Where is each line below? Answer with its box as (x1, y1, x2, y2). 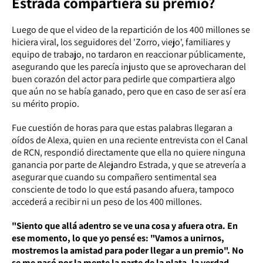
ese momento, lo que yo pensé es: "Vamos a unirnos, (12, 231, 224, 244)
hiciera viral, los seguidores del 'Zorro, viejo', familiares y (12, 35, 230, 48)
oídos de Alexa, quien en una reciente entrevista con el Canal (12, 133, 248, 146)
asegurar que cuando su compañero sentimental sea (12, 170, 217, 183)
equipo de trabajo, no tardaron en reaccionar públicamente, (12, 48, 245, 60)
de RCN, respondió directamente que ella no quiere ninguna (12, 146, 245, 159)
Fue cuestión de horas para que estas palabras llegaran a (12, 121, 232, 134)
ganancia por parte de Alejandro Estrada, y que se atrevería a (12, 158, 246, 171)
